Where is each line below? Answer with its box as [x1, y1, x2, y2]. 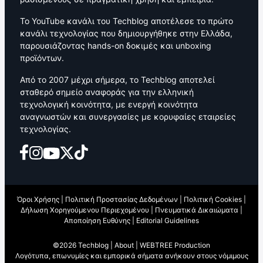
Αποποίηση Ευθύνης [64, 216, 130, 225]
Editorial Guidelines [136, 216, 199, 225]
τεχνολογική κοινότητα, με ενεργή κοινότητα [20, 99, 198, 109]
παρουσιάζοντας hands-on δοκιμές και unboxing [20, 41, 211, 50]
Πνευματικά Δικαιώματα [155, 205, 238, 214]
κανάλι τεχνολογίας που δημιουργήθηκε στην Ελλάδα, [20, 28, 232, 38]
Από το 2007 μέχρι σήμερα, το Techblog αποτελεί [20, 75, 215, 85]
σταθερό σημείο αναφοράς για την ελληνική [20, 87, 194, 97]
